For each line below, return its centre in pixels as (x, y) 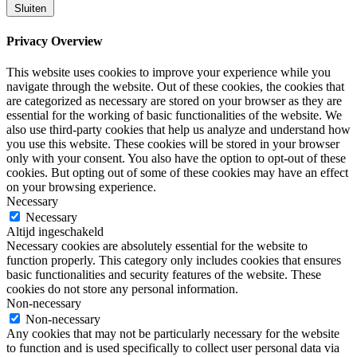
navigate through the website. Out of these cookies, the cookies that (175, 86)
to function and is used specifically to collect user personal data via (173, 347)
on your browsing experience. (81, 186)
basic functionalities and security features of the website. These (164, 274)
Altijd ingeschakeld (55, 231)
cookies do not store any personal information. (122, 288)
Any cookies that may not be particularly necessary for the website (173, 333)
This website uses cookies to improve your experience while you (169, 72)
